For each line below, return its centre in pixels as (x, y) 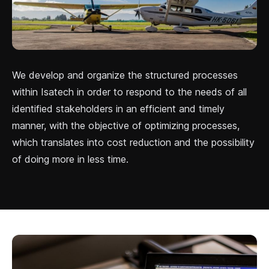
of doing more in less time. (70, 159)
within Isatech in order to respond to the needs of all (129, 92)
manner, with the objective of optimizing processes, (126, 125)
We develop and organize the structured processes (125, 75)
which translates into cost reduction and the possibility (133, 142)
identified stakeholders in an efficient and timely (118, 108)
